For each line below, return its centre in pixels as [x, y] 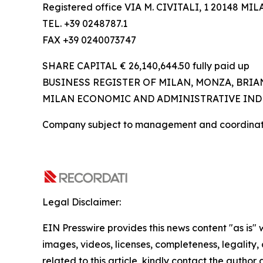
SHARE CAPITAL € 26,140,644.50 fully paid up [146, 66]
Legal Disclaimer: [82, 202]
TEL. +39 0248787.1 [85, 23]
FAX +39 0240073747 [89, 40]
